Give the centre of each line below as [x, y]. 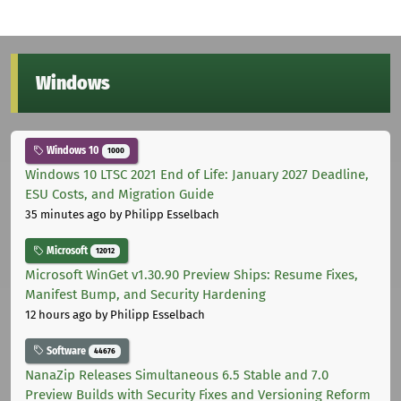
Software [66, 350]
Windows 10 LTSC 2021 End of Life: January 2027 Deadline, [197, 175]
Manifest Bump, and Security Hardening [145, 294]
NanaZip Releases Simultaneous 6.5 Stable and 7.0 [177, 375]
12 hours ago [59, 314]
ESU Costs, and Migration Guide [119, 195]
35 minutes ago [66, 215]
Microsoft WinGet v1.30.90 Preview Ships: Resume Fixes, [192, 274]
